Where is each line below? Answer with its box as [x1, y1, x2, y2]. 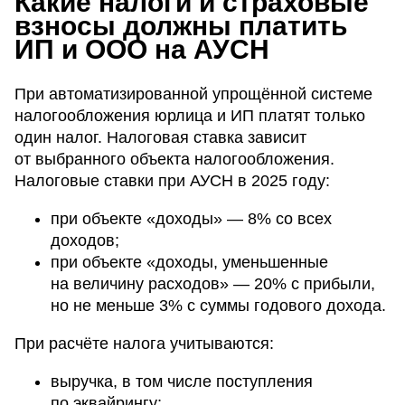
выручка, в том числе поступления [51, 372, 313, 391]
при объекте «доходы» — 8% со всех [51, 210, 332, 229]
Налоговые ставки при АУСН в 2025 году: [14, 172, 330, 191]
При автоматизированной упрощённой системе [14, 85, 372, 104]
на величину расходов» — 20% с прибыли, [51, 275, 375, 294]
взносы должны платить [14, 10, 347, 41]
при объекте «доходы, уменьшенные [51, 253, 328, 272]
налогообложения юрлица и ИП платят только [14, 107, 365, 126]
